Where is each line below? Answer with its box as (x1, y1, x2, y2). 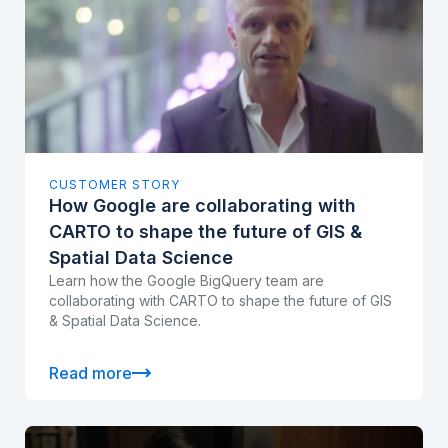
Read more (49, 362, 132, 383)
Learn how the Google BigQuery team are (49, 271, 324, 289)
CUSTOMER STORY (49, 176, 180, 192)
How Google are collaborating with (49, 194, 356, 216)
